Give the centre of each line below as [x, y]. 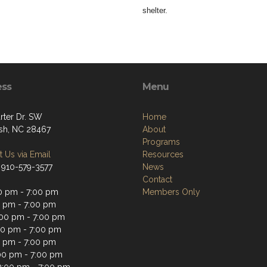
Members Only [171, 192]
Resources [163, 154]
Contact [157, 179]
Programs [161, 142]
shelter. [155, 10]
